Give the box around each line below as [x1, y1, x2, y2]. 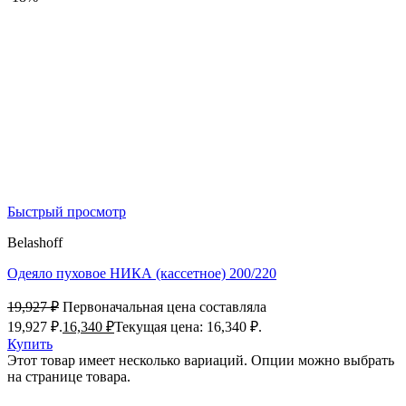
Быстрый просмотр [7, 204, 126, 220]
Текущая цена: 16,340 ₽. [114, 319, 262, 335]
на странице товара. [7, 369, 130, 385]
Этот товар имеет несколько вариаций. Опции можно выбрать [7, 353, 394, 369]
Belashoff [7, 235, 63, 251]
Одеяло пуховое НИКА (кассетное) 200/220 [7, 266, 276, 282]
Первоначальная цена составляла [63, 299, 266, 315]
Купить [7, 336, 53, 353]
